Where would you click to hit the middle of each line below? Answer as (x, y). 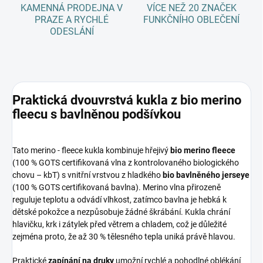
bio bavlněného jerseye (206, 175)
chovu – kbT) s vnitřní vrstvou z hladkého (87, 175)
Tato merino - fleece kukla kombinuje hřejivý (91, 150)
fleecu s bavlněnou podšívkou (97, 114)
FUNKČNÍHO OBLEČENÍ (191, 20)
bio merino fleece (203, 150)
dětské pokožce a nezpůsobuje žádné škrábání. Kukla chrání (121, 212)
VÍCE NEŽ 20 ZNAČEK (191, 8)
